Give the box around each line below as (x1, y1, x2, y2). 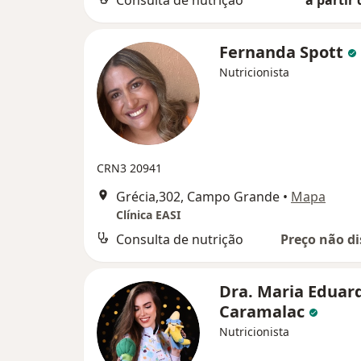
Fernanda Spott (219, 41, 347, 63)
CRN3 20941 (97, 160, 162, 176)
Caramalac (219, 301, 309, 322)
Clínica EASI (116, 207, 180, 222)
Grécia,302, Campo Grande (116, 188, 280, 205)
